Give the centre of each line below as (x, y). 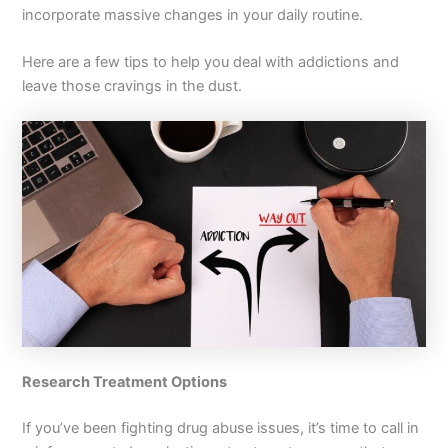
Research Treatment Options (125, 381)
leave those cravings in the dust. (132, 85)
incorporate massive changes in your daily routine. (193, 14)
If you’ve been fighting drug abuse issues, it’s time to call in (221, 427)
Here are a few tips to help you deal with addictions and (211, 61)
